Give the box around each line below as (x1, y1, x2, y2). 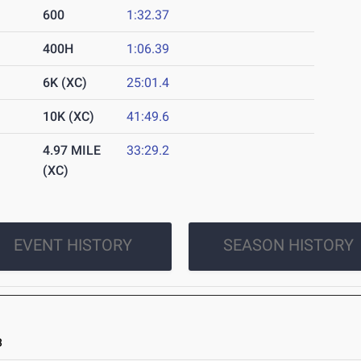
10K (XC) (43, 109, 95, 125)
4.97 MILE (43, 143, 102, 159)
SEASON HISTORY (222, 235, 354, 255)
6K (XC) (43, 75, 88, 91)
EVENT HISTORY (13, 235, 132, 255)
